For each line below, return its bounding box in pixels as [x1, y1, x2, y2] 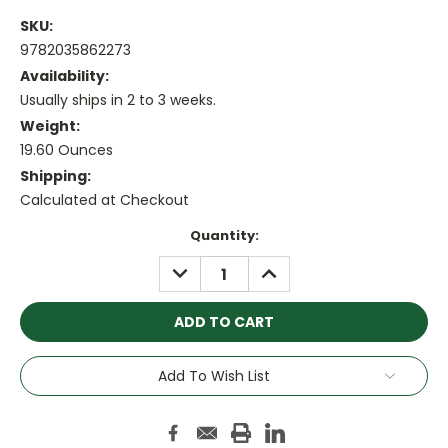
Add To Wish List [158, 366, 270, 386]
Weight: [20, 116, 80, 137]
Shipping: [20, 166, 91, 187]
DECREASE [164, 256, 239, 277]
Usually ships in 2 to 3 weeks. [20, 90, 216, 111]
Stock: [20, 245, 66, 265]
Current [20, 226, 76, 246]
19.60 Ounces [20, 140, 113, 161]
